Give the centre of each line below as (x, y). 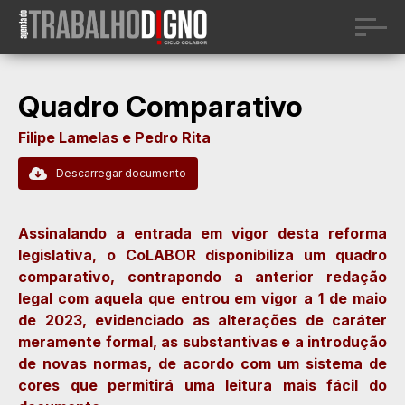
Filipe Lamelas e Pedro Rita (114, 137)
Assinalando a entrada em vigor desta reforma (202, 233)
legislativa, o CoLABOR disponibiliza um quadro (202, 255)
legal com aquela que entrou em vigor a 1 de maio (202, 298)
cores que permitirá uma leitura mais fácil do (202, 385)
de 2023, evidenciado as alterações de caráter (202, 320)
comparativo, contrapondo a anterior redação (202, 277)
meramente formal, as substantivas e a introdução (202, 342)
